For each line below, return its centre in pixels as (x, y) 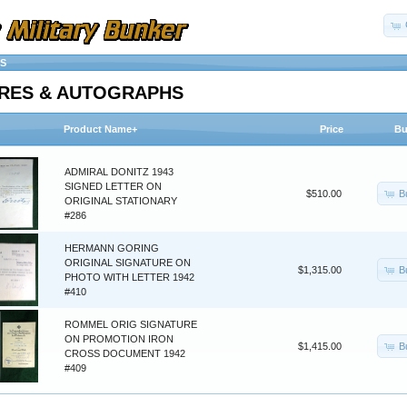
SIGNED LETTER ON (113, 187)
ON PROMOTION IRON (119, 339)
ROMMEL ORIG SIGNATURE (131, 325)
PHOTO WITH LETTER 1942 (129, 278)
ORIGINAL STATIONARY (121, 201)
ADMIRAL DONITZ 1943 (119, 172)
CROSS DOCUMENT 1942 (125, 354)
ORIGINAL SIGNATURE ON (128, 263)
